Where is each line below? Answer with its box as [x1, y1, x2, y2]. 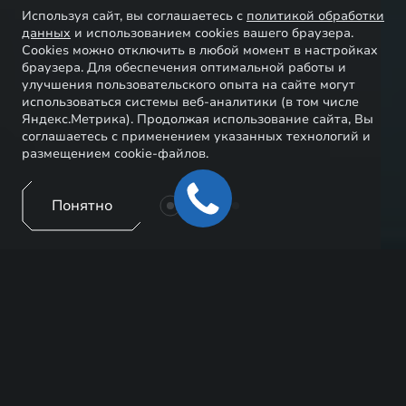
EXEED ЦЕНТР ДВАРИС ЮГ [14, 282, 375, 304]
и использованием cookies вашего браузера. [71, 24, 353, 42]
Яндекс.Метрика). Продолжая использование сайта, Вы [22, 111, 373, 128]
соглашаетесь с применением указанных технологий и [22, 128, 371, 145]
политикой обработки [246, 7, 384, 24]
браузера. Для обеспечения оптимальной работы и [22, 59, 346, 76]
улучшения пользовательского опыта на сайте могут [22, 76, 355, 93]
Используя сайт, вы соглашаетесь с [22, 7, 246, 24]
